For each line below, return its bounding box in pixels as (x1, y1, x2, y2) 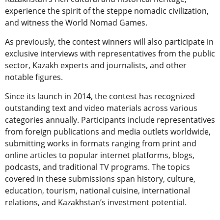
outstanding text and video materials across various (5, 102, 197, 113)
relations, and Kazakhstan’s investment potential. (5, 196, 187, 208)
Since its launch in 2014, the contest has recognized (5, 90, 195, 102)
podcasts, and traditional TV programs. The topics (5, 161, 190, 172)
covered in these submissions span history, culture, (5, 173, 195, 184)
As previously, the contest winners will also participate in (5, 36, 214, 47)
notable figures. (5, 71, 63, 82)
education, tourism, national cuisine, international (5, 185, 190, 196)
